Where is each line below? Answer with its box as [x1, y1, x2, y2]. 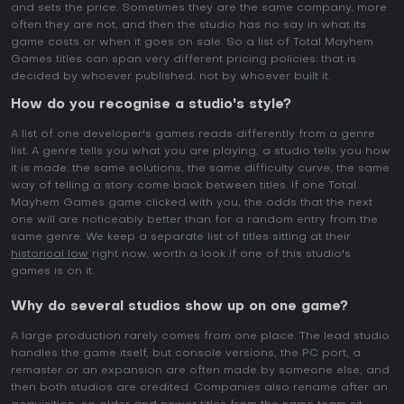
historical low [11, 249, 88, 260]
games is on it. [11, 266, 94, 277]
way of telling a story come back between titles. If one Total [11, 180, 356, 191]
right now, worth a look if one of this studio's [88, 249, 351, 260]
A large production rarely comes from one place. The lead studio [11, 331, 390, 342]
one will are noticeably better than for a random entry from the [11, 215, 378, 225]
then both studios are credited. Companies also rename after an [11, 382, 388, 393]
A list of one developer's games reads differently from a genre [11, 129, 375, 140]
